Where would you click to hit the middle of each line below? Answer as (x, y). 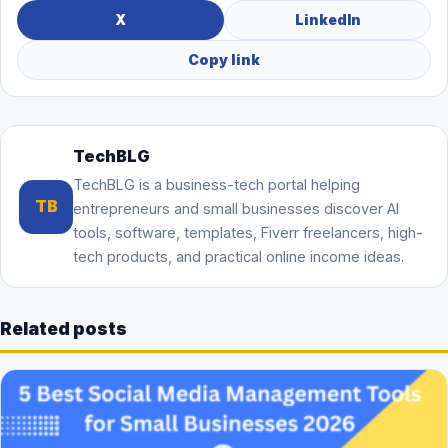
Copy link (224, 60)
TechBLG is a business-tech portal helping (216, 185)
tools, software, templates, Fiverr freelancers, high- (248, 233)
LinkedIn (327, 20)
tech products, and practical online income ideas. (238, 257)
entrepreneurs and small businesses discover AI (236, 209)
